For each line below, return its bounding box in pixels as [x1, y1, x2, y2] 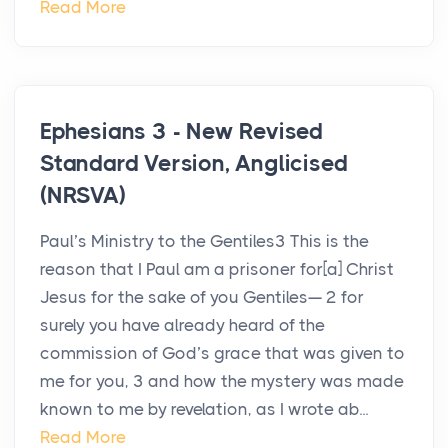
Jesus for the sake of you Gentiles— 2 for [40, 287, 364, 308]
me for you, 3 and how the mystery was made [40, 371, 404, 392]
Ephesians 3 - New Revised [40, 118, 324, 146]
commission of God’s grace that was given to [40, 343, 405, 364]
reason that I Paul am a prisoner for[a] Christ [40, 259, 394, 280]
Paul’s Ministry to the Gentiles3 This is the [40, 231, 369, 252]
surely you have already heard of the [40, 315, 325, 336]
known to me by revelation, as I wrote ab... [40, 399, 368, 420]
